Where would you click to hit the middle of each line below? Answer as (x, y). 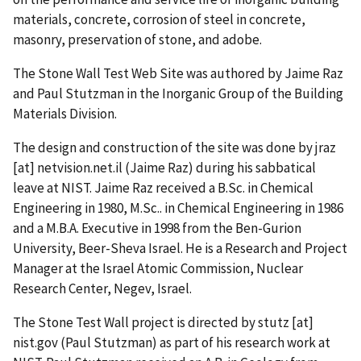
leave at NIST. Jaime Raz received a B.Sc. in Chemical (163, 187)
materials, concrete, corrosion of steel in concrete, (159, 20)
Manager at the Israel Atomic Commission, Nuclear (158, 268)
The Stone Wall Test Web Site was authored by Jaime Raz (178, 74)
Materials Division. (65, 114)
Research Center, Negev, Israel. (102, 288)
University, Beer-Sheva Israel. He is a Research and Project (180, 248)
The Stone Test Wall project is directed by (135, 322)
